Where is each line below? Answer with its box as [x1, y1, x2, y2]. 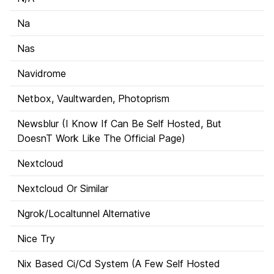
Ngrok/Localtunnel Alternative [17, 207, 150, 220]
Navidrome [17, 67, 66, 80]
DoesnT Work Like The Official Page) [17, 132, 185, 144]
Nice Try [17, 232, 55, 245]
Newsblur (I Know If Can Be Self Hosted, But [17, 117, 221, 130]
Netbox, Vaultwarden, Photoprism [17, 92, 169, 105]
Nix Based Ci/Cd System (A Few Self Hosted [17, 257, 220, 270]
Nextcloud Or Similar [17, 182, 108, 194]
